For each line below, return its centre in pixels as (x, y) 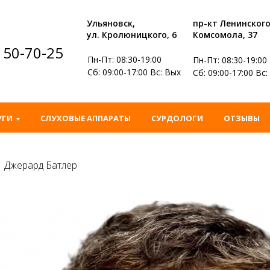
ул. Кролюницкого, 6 (132, 35)
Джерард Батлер (41, 165)
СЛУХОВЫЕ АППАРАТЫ (85, 118)
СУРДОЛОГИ (177, 118)
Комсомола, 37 (225, 35)
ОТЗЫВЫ (241, 118)
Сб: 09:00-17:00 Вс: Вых (134, 72)
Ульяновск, (111, 23)
